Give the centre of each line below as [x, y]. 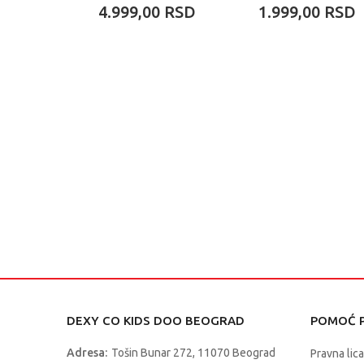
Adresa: [87, 353]
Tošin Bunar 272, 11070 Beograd [193, 353]
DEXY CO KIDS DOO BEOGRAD [156, 321]
